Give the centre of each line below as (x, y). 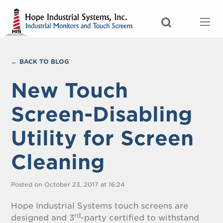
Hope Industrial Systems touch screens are (100, 206)
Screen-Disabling (102, 114)
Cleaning (58, 162)
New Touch (70, 91)
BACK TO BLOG (45, 61)
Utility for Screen (103, 138)
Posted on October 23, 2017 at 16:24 (68, 184)
